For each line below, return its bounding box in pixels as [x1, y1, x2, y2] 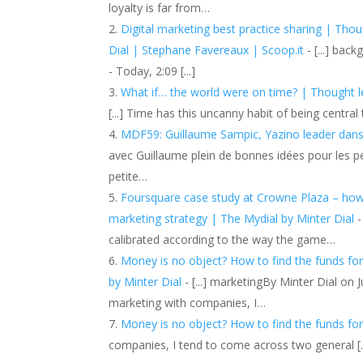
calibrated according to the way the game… [109, 231, 336, 247]
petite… [109, 168, 148, 184]
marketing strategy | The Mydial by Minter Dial [109, 210, 358, 226]
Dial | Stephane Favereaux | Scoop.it [109, 41, 305, 58]
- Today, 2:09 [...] [109, 62, 196, 79]
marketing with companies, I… [109, 294, 267, 310]
